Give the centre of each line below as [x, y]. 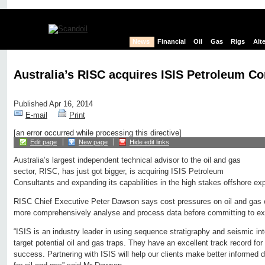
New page [93, 142]
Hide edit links [149, 142]
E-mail [36, 115]
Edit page [43, 142]
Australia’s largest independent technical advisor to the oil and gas [127, 160]
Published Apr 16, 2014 [53, 104]
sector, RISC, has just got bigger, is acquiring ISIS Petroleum [119, 172]
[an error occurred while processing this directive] [98, 133]
